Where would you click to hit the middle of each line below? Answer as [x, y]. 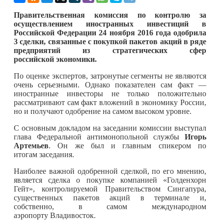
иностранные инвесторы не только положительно [110, 93]
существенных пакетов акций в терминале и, [110, 197]
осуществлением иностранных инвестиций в [110, 24]
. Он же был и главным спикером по [127, 145]
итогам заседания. [44, 154]
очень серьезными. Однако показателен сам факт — [110, 84]
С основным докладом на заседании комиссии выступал [110, 128]
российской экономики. [55, 59]
